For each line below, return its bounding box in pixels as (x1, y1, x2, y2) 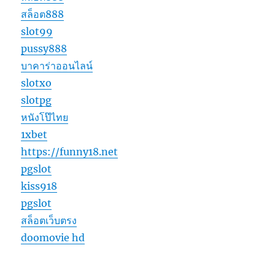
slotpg (21, 94, 52, 107)
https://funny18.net (21, 145, 118, 158)
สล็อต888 (21, 8, 64, 21)
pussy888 (21, 42, 68, 55)
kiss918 (21, 180, 58, 193)
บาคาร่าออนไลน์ (21, 60, 93, 72)
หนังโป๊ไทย (21, 111, 69, 124)
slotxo (21, 77, 52, 90)
